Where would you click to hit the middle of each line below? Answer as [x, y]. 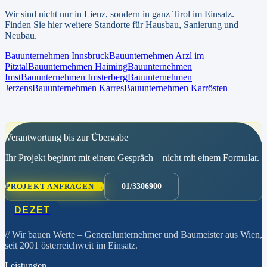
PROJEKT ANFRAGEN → [55, 187]
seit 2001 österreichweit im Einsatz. [71, 246]
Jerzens [18, 88]
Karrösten [209, 88]
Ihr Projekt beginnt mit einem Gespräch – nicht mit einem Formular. [132, 158]
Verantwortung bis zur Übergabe [67, 138]
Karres [111, 88]
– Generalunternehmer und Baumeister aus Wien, [169, 235]
